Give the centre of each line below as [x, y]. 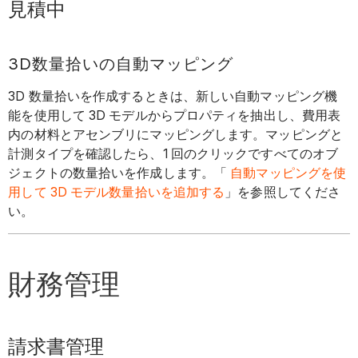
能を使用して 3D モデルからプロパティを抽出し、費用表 [175, 115]
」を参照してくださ [283, 192]
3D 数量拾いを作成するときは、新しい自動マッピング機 [173, 96]
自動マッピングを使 [288, 173]
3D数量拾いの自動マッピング [121, 64]
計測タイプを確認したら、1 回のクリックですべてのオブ [173, 153]
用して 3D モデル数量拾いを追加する [117, 192]
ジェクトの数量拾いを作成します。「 [119, 173]
